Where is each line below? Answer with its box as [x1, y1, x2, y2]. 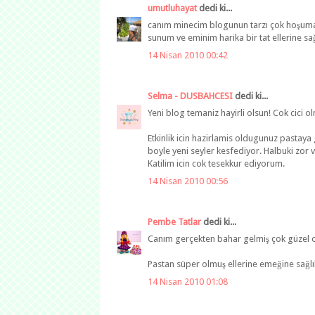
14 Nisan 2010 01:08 [148, 276, 228, 287]
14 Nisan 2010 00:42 [148, 49, 228, 60]
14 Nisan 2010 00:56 [148, 175, 228, 186]
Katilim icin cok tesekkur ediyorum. [148, 158, 285, 169]
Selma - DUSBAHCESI [148, 90, 233, 101]
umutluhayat [148, 2, 197, 13]
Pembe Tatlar [148, 216, 201, 227]
